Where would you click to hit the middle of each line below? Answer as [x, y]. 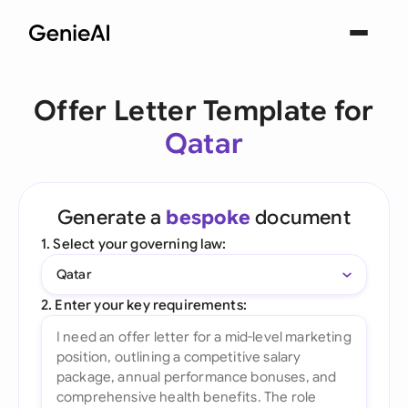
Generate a [112, 217]
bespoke [208, 217]
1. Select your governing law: [134, 244]
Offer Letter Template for [204, 111]
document [300, 217]
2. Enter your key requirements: [144, 305]
